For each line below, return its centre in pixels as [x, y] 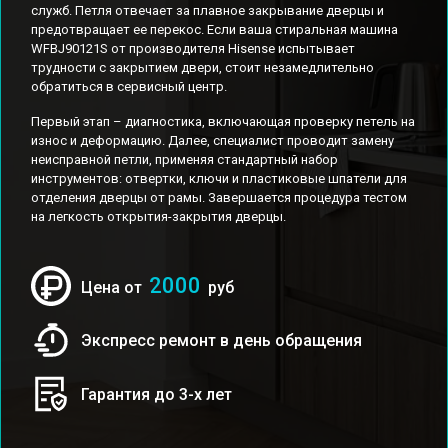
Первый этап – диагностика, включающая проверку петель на [223, 121]
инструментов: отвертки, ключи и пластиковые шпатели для [219, 178]
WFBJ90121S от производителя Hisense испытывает [193, 48]
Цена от [113, 287]
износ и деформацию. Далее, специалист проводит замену [212, 140]
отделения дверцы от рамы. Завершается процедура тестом [219, 197]
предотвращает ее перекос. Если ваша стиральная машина [214, 29]
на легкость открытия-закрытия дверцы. [158, 216]
